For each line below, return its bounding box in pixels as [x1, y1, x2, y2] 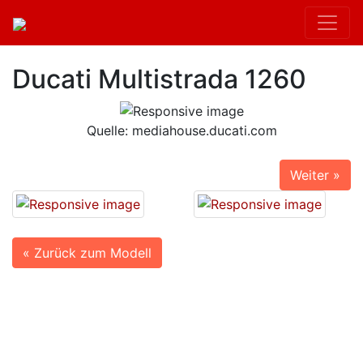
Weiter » [290, 166, 340, 183]
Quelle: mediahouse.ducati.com [86, 122, 277, 139]
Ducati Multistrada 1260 [12, 63, 306, 95]
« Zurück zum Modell [23, 244, 152, 261]
